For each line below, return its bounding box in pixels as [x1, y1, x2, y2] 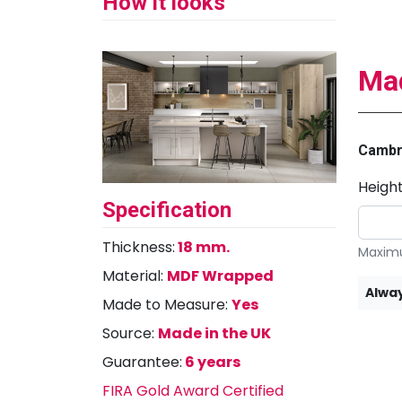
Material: [102, 265, 167, 286]
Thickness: [102, 236, 175, 258]
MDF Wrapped [167, 265, 274, 286]
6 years [182, 351, 240, 372]
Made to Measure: [102, 293, 232, 315]
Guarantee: [102, 351, 182, 372]
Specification [102, 197, 232, 223]
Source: [102, 322, 158, 344]
